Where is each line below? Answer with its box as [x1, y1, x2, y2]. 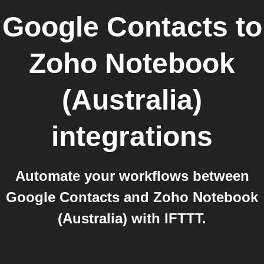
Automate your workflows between [15, 168, 249, 184]
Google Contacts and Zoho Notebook [6, 189, 258, 205]
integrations [51, 121, 213, 152]
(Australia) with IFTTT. [58, 210, 206, 226]
